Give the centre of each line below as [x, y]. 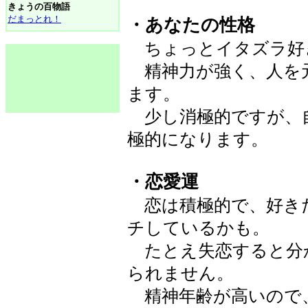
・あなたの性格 [191, 25]
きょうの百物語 [39, 7]
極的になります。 [198, 139]
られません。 [180, 273]
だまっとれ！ [34, 19]
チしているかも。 [198, 228]
